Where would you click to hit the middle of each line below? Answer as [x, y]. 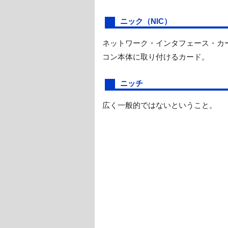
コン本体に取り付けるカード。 [156, 56]
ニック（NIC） [146, 21]
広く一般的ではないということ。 [160, 105]
